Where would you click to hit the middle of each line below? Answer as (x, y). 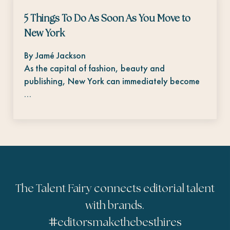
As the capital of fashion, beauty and (95, 68)
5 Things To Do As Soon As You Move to (108, 18)
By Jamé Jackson (55, 55)
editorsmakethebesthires (120, 223)
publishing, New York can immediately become (112, 81)
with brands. (115, 206)
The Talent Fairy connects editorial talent (115, 189)
